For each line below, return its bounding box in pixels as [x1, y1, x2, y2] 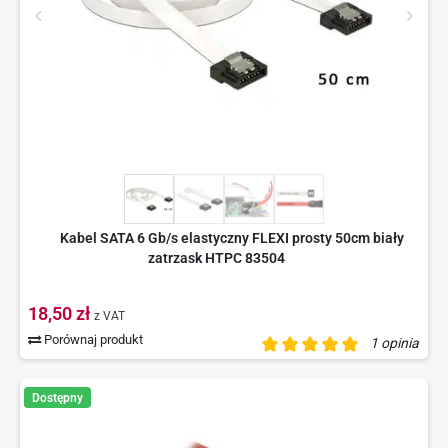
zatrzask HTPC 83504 [148, 250, 285, 267]
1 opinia [370, 335, 419, 352]
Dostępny [31, 390, 83, 405]
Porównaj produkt [41, 332, 144, 348]
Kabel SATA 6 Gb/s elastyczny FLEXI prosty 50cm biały [59, 230, 404, 247]
